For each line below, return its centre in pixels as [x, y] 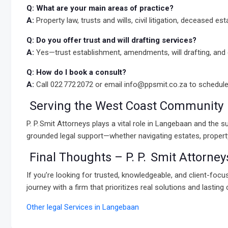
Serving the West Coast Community [125, 106]
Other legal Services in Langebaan [83, 207]
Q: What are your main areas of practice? [100, 8]
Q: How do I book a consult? [76, 72]
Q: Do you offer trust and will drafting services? [111, 40]
